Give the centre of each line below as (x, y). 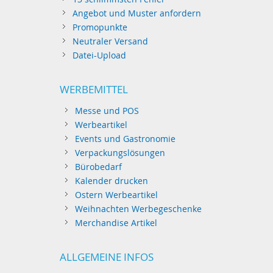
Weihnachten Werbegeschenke (139, 209)
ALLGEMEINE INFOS (107, 257)
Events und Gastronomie (126, 139)
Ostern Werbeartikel (117, 195)
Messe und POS (107, 111)
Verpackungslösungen (120, 153)
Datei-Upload (99, 55)
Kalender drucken (112, 181)
